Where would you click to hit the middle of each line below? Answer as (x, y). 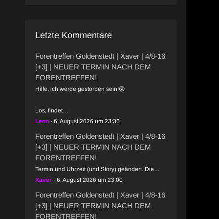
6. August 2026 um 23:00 (89, 180)
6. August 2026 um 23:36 (87, 121)
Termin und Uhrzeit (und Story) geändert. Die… (97, 169)
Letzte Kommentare (73, 35)
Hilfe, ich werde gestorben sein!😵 (80, 89)
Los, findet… (52, 110)
